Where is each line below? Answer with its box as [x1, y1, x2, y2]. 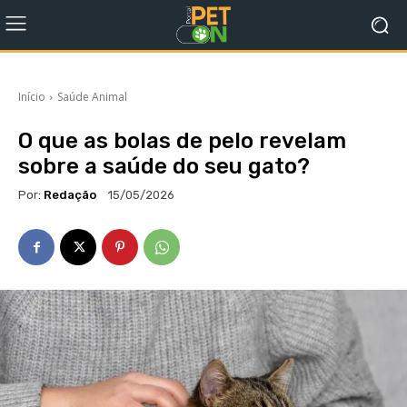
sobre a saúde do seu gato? [18, 154, 310, 179]
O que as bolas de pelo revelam [18, 128, 346, 154]
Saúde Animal [57, 89, 127, 104]
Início [18, 89, 45, 104]
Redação [44, 187, 96, 202]
